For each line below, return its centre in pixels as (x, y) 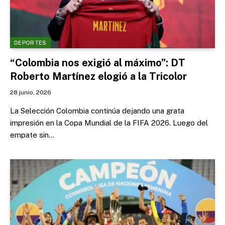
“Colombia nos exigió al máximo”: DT (98, 63)
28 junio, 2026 (31, 92)
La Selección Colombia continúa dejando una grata (97, 110)
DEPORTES (30, 42)
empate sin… (32, 135)
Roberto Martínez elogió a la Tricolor (98, 76)
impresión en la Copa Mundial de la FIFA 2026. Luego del (109, 123)
